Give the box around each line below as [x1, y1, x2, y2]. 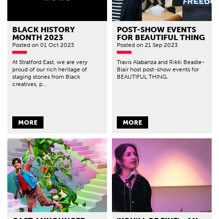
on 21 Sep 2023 [136, 42, 178, 49]
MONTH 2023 [12, 33, 63, 43]
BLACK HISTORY [12, 25, 75, 35]
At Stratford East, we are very [12, 59, 88, 66]
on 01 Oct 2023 [32, 42, 74, 49]
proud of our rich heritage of [12, 66, 87, 73]
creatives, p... [12, 81, 47, 88]
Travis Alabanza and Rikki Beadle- [117, 59, 205, 66]
